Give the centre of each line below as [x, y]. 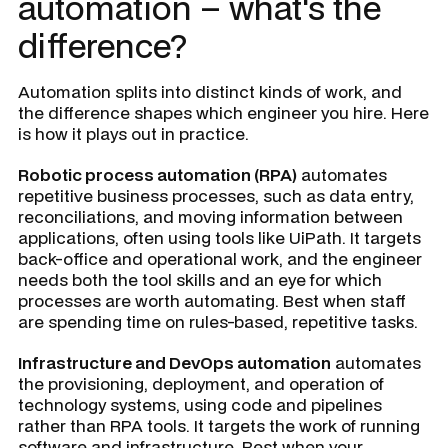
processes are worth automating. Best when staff [212, 300]
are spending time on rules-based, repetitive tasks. [218, 321]
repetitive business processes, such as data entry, [216, 195]
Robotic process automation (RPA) [157, 174]
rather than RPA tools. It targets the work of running [219, 425]
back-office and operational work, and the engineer [220, 258]
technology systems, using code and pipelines [200, 404]
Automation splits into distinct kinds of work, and [210, 91]
